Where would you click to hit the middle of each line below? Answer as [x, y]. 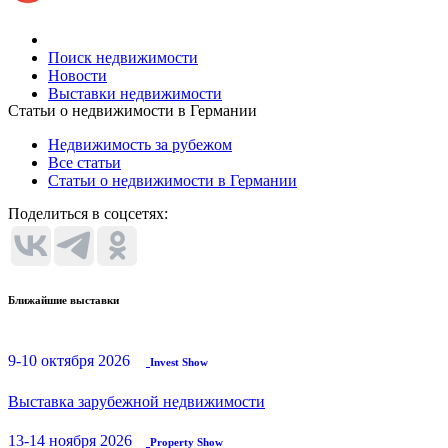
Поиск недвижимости [123, 57]
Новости [77, 75]
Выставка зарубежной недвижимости [136, 401]
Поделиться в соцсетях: [88, 213]
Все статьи [84, 162]
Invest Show [179, 361]
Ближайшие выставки [63, 299]
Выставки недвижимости [135, 93]
